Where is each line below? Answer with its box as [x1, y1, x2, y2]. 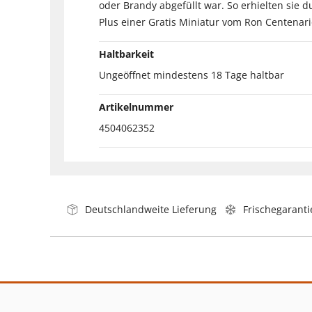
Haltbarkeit [99, 47, 154, 61]
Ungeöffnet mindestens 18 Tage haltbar [99, 68, 284, 81]
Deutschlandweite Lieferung [85, 202, 217, 216]
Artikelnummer [99, 100, 173, 114]
